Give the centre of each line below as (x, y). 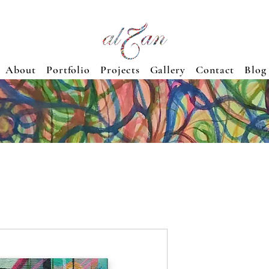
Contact (215, 69)
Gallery (168, 69)
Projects (120, 69)
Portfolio (68, 69)
